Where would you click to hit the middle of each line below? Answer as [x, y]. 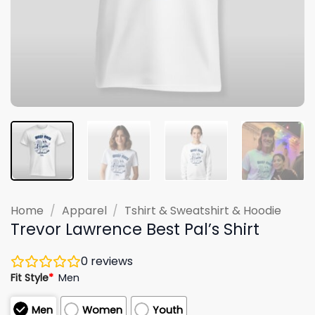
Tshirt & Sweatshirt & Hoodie [203, 210]
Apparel [84, 210]
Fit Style [30, 277]
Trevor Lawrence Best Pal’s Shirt [135, 229]
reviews [110, 261]
